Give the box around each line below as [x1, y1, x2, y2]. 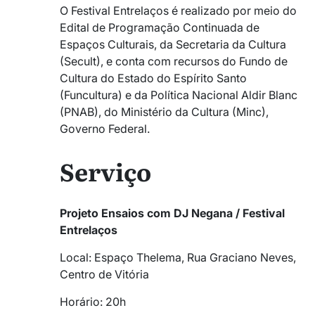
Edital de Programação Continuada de [60, 20, 259, 34]
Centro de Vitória [60, 267, 149, 282]
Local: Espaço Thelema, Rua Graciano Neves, [60, 250, 296, 265]
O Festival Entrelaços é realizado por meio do [60, 3, 297, 18]
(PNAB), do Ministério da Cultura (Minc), [60, 104, 269, 119]
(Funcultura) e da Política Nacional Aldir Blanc [60, 87, 297, 102]
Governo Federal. [60, 121, 150, 136]
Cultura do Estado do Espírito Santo [60, 70, 247, 85]
